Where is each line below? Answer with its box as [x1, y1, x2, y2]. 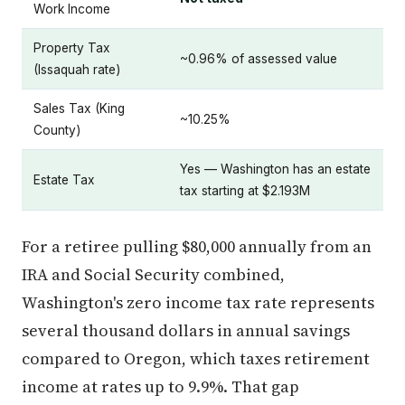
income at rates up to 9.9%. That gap [22, 374, 299, 398]
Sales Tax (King [33, 100, 125, 116]
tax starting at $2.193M [180, 183, 310, 198]
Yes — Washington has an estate [180, 161, 371, 176]
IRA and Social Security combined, [22, 262, 285, 286]
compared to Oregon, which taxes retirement [22, 346, 370, 370]
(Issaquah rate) [33, 61, 120, 77]
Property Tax [33, 40, 110, 55]
